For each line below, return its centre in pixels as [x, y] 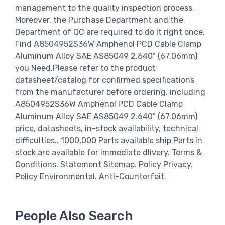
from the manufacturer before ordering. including [110, 92]
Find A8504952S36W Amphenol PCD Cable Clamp [108, 44]
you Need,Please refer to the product [85, 68]
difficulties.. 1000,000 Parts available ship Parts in [109, 140]
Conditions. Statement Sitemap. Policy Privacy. [104, 164]
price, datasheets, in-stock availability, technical [107, 128]
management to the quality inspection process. [105, 8]
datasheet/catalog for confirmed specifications [105, 80]
